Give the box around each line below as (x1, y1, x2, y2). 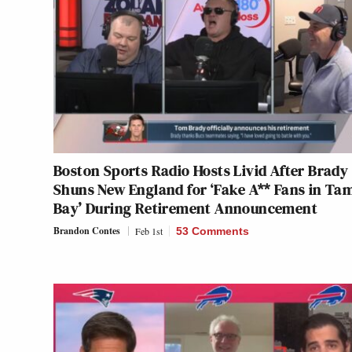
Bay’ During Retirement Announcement (53, 197, 317, 220)
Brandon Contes (53, 224, 120, 238)
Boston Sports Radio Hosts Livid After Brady (53, 159, 349, 182)
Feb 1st (135, 225, 163, 238)
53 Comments (176, 225, 249, 238)
